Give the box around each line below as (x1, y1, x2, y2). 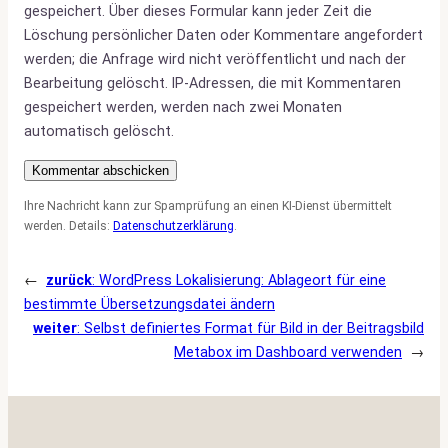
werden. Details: (24, 218, 113, 233)
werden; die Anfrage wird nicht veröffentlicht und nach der (24, 51, 406, 68)
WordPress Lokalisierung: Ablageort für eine (99, 271, 386, 288)
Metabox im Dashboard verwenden (174, 343, 402, 360)
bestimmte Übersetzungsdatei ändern (24, 295, 275, 312)
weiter (33, 319, 77, 336)
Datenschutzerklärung (113, 218, 234, 233)
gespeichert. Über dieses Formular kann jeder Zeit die (24, 3, 372, 20)
